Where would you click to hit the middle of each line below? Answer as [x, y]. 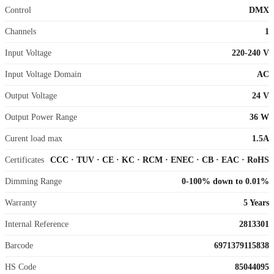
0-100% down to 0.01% [225, 182]
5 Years [256, 203]
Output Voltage [31, 96]
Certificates [24, 160]
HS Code [20, 267]
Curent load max [34, 139]
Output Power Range [41, 117]
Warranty [21, 203]
